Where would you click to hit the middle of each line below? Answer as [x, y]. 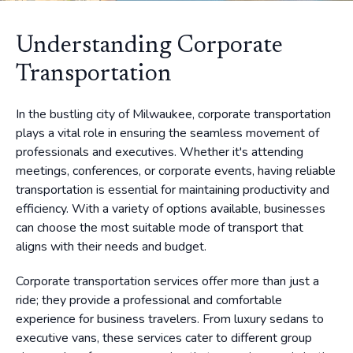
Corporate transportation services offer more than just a [167, 281]
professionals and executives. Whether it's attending [160, 152]
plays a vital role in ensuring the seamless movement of [167, 133]
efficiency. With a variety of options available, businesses [171, 209]
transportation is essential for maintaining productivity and [173, 190]
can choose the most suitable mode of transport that [160, 228]
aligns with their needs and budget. [111, 247]
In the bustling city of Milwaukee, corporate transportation [173, 114]
